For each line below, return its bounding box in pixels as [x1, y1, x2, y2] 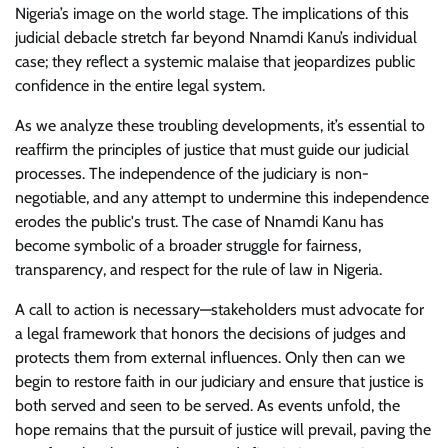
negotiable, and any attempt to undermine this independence [15, 188, 429, 207]
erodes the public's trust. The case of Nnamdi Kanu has [15, 212, 384, 231]
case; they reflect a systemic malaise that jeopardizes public [15, 52, 415, 71]
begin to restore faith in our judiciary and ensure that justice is [15, 372, 424, 391]
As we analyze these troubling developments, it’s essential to [15, 116, 425, 135]
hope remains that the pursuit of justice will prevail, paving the [15, 420, 431, 439]
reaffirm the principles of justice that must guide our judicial [15, 140, 409, 159]
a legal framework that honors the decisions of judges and [15, 324, 406, 343]
